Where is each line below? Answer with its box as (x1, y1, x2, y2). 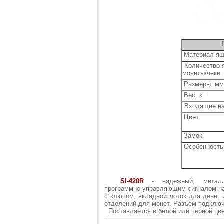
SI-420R (120, 177, 144, 185)
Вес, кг (184, 91, 205, 99)
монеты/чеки (182, 69, 222, 77)
